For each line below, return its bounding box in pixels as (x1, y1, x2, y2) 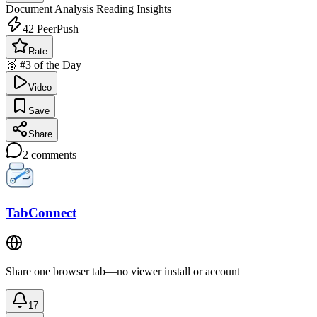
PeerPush (34, 22, 79, 35)
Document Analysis (6, 2, 93, 15)
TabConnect (6, 205, 76, 221)
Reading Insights (93, 2, 171, 15)
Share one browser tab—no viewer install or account (6, 265, 240, 278)
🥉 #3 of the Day (6, 58, 81, 71)
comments (28, 148, 76, 161)
